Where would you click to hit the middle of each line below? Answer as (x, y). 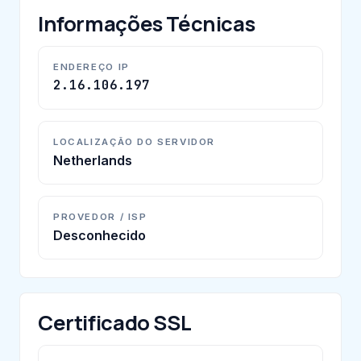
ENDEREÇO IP (91, 66)
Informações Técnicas (147, 23)
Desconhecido (100, 235)
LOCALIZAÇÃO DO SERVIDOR (135, 141)
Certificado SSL (115, 322)
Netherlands (93, 160)
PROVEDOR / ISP (100, 216)
